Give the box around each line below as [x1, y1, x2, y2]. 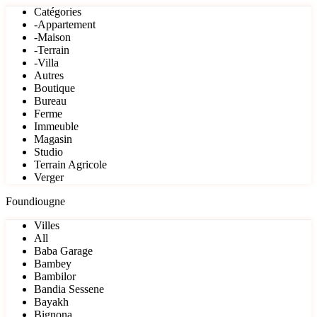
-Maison [34, 31, 71, 44]
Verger [34, 171, 64, 184]
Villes [34, 219, 59, 232]
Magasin [34, 133, 72, 146]
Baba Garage [34, 245, 93, 258]
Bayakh [34, 296, 69, 309]
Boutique [34, 82, 75, 95]
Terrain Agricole [34, 158, 107, 171]
